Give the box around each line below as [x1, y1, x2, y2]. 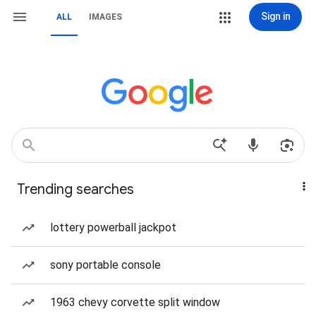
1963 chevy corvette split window [50, 296, 220, 309]
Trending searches [17, 181, 134, 198]
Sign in [260, 11, 291, 22]
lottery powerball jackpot [50, 221, 176, 234]
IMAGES [89, 12, 122, 22]
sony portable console [50, 258, 161, 272]
